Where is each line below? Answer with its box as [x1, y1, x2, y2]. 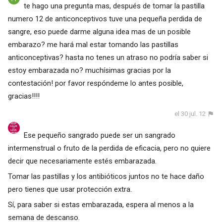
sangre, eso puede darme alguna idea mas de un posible [7, 27, 191, 37]
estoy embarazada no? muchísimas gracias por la [7, 66, 171, 75]
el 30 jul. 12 [174, 110, 206, 118]
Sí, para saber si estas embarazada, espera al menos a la [7, 200, 194, 209]
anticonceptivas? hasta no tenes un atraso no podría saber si [7, 53, 208, 62]
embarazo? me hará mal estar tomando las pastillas [7, 40, 178, 50]
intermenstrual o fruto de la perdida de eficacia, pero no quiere [7, 143, 211, 153]
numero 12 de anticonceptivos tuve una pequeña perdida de [7, 14, 202, 24]
